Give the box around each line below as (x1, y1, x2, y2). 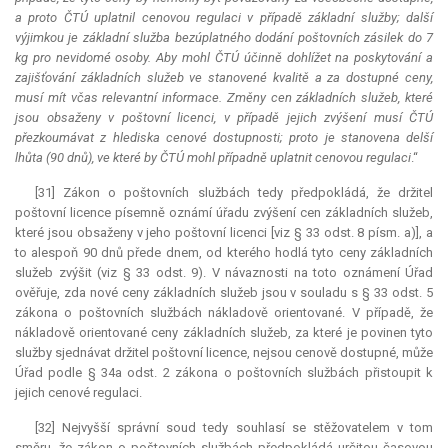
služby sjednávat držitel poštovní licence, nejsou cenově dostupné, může (15, 345, 433, 361)
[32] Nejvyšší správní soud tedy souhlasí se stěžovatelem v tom (35, 420, 433, 436)
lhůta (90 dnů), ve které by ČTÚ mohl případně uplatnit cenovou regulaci (15, 150, 411, 166)
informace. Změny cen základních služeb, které (157, 90, 434, 106)
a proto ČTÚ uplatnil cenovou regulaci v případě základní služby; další (15, 10, 433, 26)
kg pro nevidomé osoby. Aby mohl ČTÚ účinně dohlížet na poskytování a (15, 50, 433, 66)
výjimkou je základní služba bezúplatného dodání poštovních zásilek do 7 (15, 30, 433, 46)
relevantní (102, 90, 158, 106)
